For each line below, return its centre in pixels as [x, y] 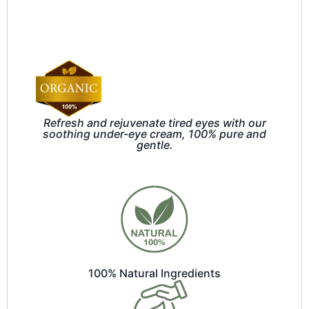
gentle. [154, 144]
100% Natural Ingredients [154, 273]
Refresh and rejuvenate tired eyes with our [154, 122]
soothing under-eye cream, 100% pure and [154, 133]
